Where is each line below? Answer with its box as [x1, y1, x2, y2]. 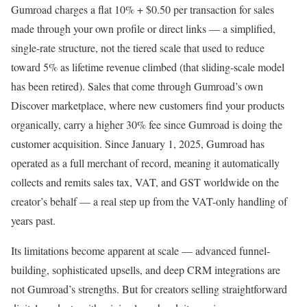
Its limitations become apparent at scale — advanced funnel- [11, 243, 270, 258]
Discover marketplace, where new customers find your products [11, 97, 284, 112]
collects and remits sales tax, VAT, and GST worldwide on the [11, 174, 279, 189]
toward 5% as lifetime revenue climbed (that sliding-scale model [11, 59, 284, 74]
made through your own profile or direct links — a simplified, [11, 21, 275, 36]
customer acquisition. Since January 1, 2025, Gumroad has [11, 136, 265, 151]
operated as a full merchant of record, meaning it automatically [11, 155, 280, 170]
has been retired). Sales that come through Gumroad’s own [11, 78, 263, 93]
